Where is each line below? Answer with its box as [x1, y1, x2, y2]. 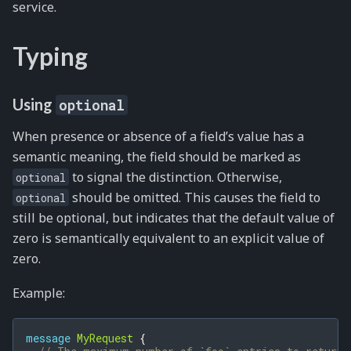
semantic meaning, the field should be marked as [13, 147, 301, 165]
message [26, 330, 71, 346]
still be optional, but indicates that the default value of [13, 208, 335, 226]
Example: [13, 284, 65, 302]
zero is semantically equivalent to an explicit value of [13, 229, 324, 247]
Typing [13, 40, 88, 71]
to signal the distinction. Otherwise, [69, 168, 282, 186]
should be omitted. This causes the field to [69, 188, 320, 206]
